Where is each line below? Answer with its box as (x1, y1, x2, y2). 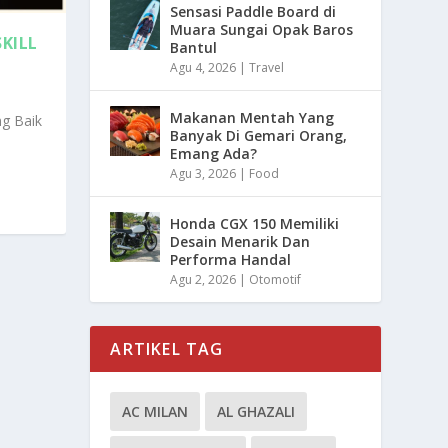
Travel (249, 59, 285, 77)
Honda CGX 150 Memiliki (170, 214, 340, 234)
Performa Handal (170, 250, 292, 270)
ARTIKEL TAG (110, 338, 224, 361)
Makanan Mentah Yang (170, 108, 335, 128)
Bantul (170, 38, 218, 58)
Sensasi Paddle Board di (170, 2, 337, 22)
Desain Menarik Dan (170, 232, 311, 252)
